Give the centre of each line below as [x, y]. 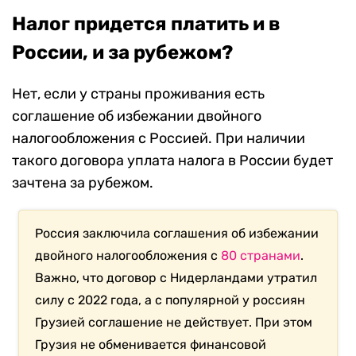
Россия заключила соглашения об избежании [177, 233]
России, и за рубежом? [122, 52]
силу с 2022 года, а [94, 300]
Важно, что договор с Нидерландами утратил [176, 277]
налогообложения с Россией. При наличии [159, 138]
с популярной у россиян [229, 300]
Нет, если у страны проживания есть [138, 93]
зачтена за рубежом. [83, 182]
